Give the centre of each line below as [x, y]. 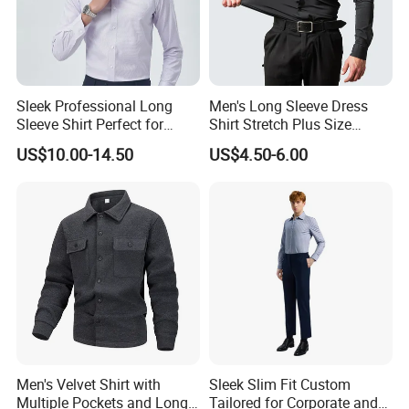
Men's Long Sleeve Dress [288, 105]
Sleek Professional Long [95, 105]
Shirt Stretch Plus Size [280, 124]
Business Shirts [258, 142]
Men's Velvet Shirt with [89, 385]
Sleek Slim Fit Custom [279, 385]
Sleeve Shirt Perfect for [90, 124]
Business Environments [92, 142]
